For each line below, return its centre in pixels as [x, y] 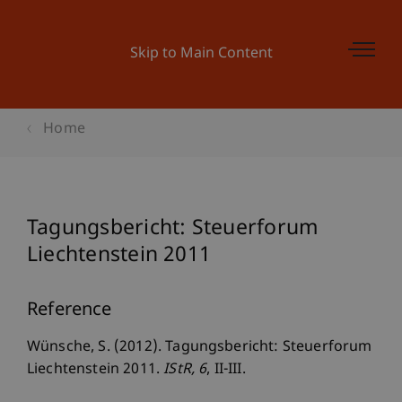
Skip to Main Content [201, 54]
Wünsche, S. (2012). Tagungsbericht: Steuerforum [200, 348]
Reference [70, 310]
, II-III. [226, 370]
